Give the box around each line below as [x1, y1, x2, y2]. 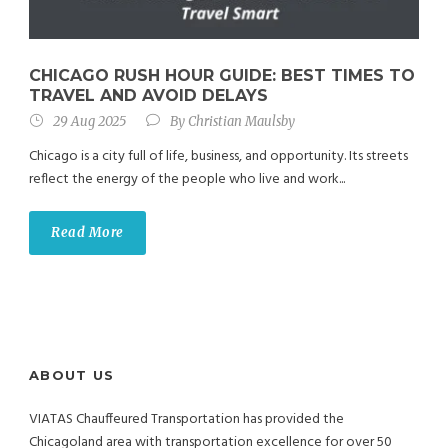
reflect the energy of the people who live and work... [29, 167, 345, 191]
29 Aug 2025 [53, 112, 126, 130]
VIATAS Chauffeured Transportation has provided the [29, 407, 344, 431]
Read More [51, 223, 124, 241]
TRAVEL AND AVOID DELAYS [29, 85, 268, 105]
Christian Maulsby [188, 112, 295, 130]
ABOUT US [29, 366, 115, 383]
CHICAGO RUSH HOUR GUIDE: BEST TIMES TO [29, 65, 415, 85]
